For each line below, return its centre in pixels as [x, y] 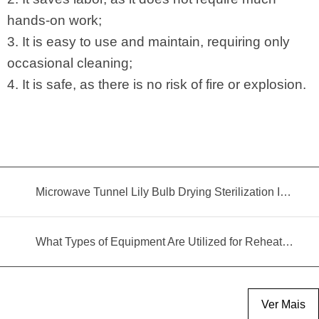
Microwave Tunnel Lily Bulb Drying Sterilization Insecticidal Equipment [286, 192]
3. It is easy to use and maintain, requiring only [148, 42]
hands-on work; [54, 21]
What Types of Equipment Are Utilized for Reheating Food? [288, 241]
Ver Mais [283, 304]
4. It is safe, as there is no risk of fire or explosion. [157, 85]
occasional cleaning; [70, 63]
